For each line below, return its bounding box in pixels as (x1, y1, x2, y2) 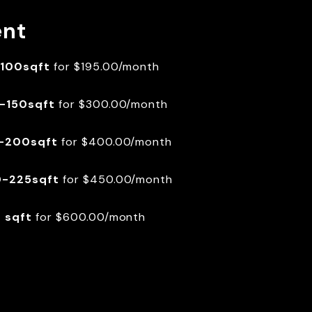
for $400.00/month (57, 134, 173, 150)
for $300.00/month (54, 97, 169, 112)
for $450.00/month (58, 172, 173, 187)
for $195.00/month (53, 59, 160, 75)
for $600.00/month (32, 210, 146, 225)
